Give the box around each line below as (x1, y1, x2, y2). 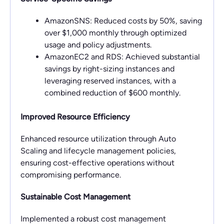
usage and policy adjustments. (44, 40, 151, 49)
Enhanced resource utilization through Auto (20, 134, 176, 143)
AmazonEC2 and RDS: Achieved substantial (44, 52, 200, 61)
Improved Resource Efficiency (20, 112, 130, 121)
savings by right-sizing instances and (44, 64, 174, 73)
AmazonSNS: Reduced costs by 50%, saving (44, 16, 202, 25)
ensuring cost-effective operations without (20, 158, 174, 167)
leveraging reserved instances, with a (44, 76, 176, 85)
